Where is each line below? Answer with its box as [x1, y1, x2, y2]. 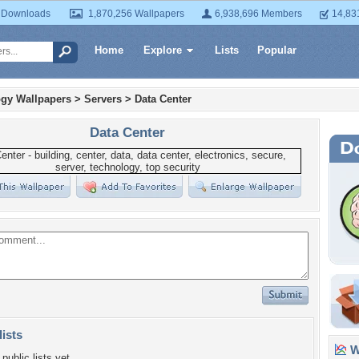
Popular [257, 44, 296, 56]
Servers [84, 93, 122, 105]
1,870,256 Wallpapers [88, 8, 184, 19]
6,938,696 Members [215, 8, 302, 19]
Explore [143, 44, 182, 56]
